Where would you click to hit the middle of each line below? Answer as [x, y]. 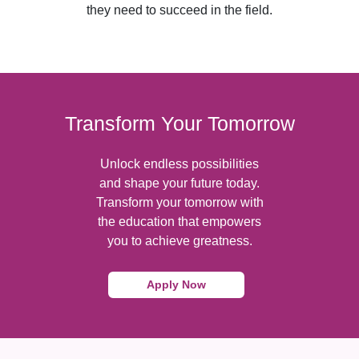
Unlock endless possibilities [179, 164]
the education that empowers [179, 222]
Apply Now [176, 284]
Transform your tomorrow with [179, 202]
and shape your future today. [179, 183]
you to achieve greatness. [179, 241]
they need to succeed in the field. [179, 10]
